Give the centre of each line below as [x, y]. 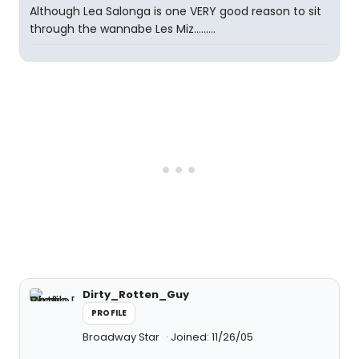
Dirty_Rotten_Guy [136, 294]
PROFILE [109, 313]
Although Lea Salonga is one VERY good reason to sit [175, 11]
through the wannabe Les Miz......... [123, 29]
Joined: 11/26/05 [212, 337]
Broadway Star [122, 337]
